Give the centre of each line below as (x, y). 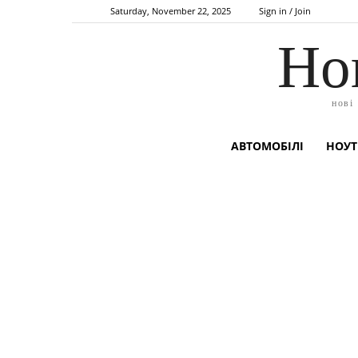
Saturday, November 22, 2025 (171, 11)
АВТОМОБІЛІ (267, 146)
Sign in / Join (285, 11)
